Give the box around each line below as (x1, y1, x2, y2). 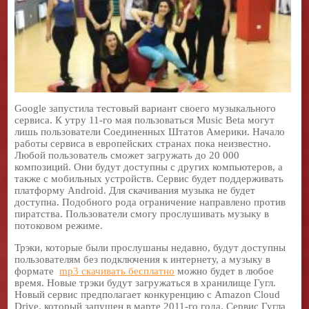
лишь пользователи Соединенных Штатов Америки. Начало (14, 126, 286, 137)
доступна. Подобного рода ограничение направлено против (14, 196, 286, 208)
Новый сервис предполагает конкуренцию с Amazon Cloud (14, 288, 281, 300)
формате (14, 265, 57, 277)
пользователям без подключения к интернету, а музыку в (14, 253, 271, 265)
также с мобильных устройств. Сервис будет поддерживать (14, 172, 284, 184)
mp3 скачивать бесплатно (59, 265, 175, 277)
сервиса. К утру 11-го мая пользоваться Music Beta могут (14, 114, 275, 126)
